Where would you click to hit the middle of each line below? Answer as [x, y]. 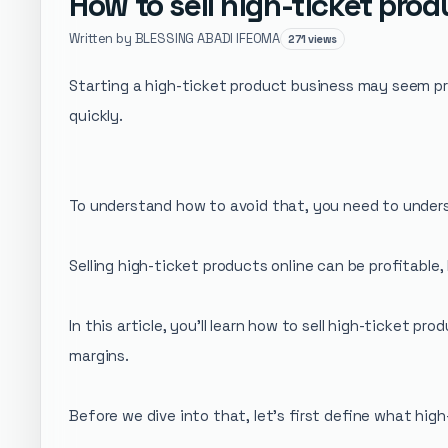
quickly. [98, 115]
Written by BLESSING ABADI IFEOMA [175, 39]
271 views [312, 38]
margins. [101, 355]
